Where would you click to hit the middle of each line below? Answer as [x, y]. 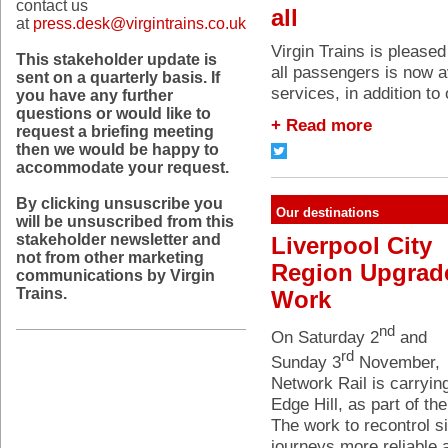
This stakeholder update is [116, 59]
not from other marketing [110, 257]
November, [397, 361]
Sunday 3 [306, 361]
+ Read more [321, 125]
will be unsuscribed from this [125, 221]
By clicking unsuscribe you [119, 203]
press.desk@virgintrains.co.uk [139, 23]
